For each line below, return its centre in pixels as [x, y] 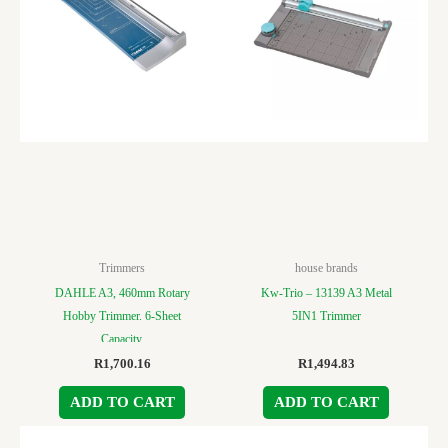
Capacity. [122, 339]
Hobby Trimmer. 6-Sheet [122, 316]
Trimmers [122, 268]
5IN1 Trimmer [326, 316]
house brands [326, 268]
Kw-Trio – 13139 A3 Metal [326, 293]
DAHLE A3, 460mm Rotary [122, 293]
